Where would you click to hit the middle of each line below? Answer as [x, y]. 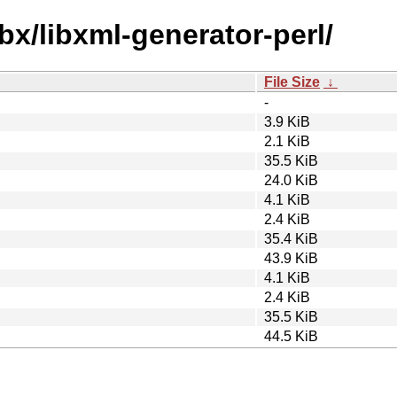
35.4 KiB [291, 238]
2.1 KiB [287, 141]
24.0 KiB [291, 180]
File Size [292, 82]
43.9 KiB [291, 258]
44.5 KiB [291, 336]
